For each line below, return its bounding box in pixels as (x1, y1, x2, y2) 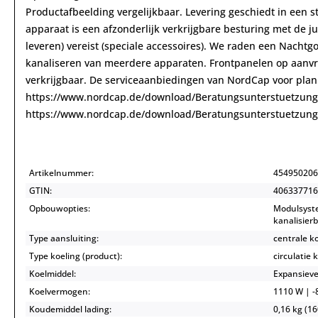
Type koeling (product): (29, 250, 122, 262)
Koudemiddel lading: (29, 303, 111, 315)
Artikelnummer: (29, 167, 94, 179)
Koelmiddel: (29, 268, 76, 280)
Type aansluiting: (29, 232, 99, 244)
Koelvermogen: (29, 285, 90, 297)
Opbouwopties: (29, 202, 90, 214)
